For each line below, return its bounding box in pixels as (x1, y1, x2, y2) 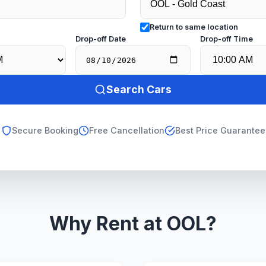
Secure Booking (11, 125, 78, 136)
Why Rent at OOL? (49, 212, 217, 236)
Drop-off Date (75, 34, 126, 44)
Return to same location (150, 23, 238, 32)
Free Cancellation (88, 125, 164, 136)
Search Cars (106, 83, 172, 96)
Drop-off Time (200, 34, 254, 44)
